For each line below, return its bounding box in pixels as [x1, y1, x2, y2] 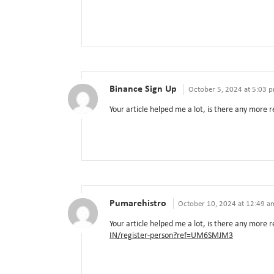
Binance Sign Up [109, 84, 177, 95]
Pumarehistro [109, 199, 166, 209]
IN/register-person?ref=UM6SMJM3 [109, 231, 233, 241]
